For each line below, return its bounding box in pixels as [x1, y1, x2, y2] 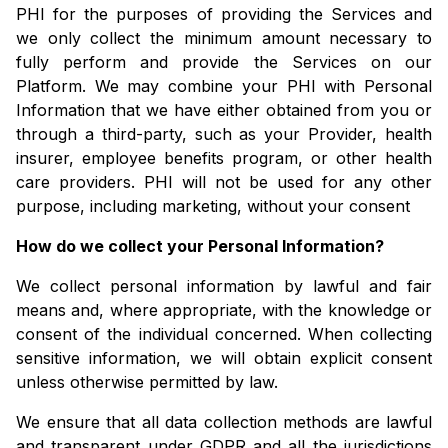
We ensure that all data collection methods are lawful [16, 412, 432, 433]
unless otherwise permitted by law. [16, 372, 278, 393]
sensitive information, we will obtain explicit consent [16, 348, 432, 369]
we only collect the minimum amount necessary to [16, 28, 432, 49]
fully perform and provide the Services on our [16, 52, 432, 73]
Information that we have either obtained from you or [16, 100, 432, 121]
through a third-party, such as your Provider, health [16, 124, 432, 145]
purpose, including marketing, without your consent [16, 196, 410, 217]
